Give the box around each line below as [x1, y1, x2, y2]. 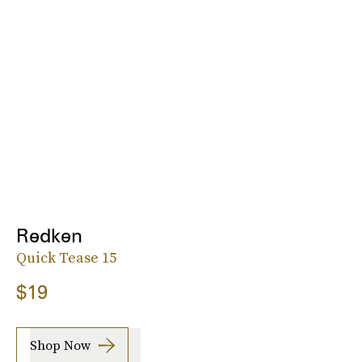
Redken [16, 223, 82, 247]
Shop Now [30, 336, 90, 355]
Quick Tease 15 [16, 246, 116, 267]
